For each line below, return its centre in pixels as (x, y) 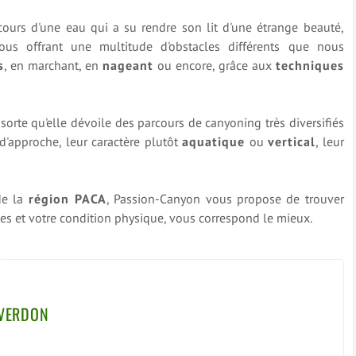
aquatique (214, 142)
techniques (310, 66)
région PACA (67, 199)
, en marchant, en (53, 66)
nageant (128, 66)
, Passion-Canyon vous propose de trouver (225, 199)
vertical (292, 142)
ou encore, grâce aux (214, 66)
